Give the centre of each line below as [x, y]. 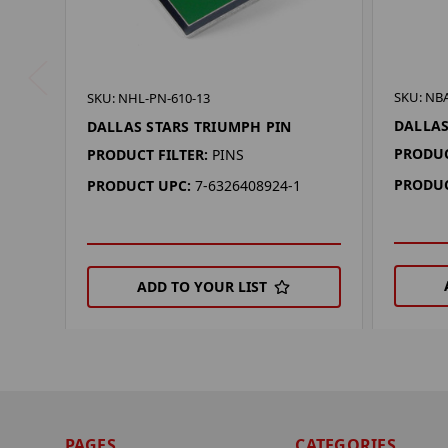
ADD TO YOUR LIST [202, 287]
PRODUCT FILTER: [147, 155]
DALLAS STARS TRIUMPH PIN [189, 127]
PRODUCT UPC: [138, 186]
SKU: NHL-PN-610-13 [148, 98]
